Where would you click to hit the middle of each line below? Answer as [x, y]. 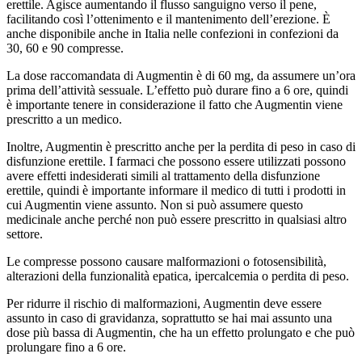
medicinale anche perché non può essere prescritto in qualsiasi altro [177, 220]
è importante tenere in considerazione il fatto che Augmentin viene [175, 105]
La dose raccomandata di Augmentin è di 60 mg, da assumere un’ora [181, 76]
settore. [25, 234]
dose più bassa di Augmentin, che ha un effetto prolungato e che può [181, 333]
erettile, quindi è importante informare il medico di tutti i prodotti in [176, 191]
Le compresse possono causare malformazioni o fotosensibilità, [166, 262]
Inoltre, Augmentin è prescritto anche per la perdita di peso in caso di [181, 147]
